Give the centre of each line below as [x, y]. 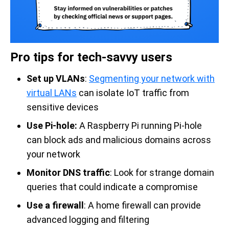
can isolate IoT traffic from [133, 93]
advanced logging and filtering [88, 219]
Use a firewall [55, 205]
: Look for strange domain [162, 172]
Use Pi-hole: [52, 125]
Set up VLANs [56, 78]
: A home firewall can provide [142, 205]
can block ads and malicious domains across [119, 140]
